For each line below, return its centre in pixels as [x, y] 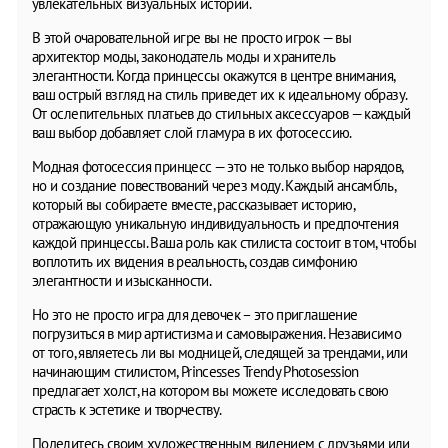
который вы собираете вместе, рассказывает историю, [193, 204]
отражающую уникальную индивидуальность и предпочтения [215, 223]
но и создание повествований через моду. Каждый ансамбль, [214, 185]
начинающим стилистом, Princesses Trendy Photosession [195, 371]
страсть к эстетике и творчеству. [127, 409]
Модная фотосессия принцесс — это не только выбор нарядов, [217, 166]
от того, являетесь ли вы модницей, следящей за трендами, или [220, 352]
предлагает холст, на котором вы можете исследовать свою [210, 390]
